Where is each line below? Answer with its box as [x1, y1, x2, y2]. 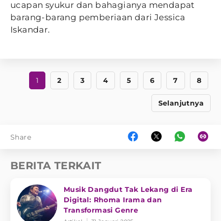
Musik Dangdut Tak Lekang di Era [64, 185, 193, 194]
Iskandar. [10, 25, 50, 35]
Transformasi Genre [64, 206, 139, 215]
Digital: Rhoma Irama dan [64, 195, 162, 205]
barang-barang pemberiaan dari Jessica [10, 12, 185, 23]
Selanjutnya [158, 99, 204, 108]
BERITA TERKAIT [10, 159, 102, 172]
